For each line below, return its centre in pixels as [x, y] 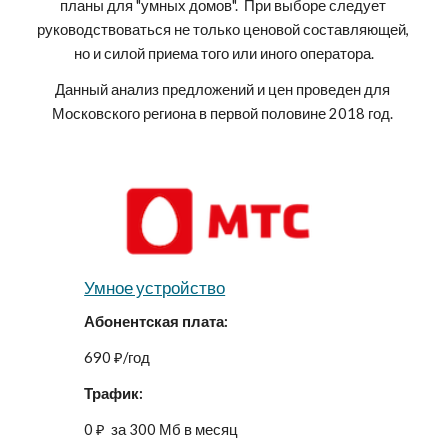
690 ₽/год [117, 357]
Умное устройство [155, 287]
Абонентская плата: [156, 321]
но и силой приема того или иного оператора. [224, 53]
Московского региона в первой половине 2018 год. [224, 113]
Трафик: [114, 393]
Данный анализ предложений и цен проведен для [222, 89]
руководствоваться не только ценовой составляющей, [222, 29]
